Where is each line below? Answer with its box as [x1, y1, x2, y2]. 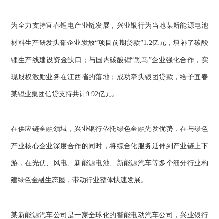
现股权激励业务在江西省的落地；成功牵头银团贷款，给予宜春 [11, 73, 208, 81]
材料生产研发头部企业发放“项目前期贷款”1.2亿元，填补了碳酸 [11, 39, 208, 47]
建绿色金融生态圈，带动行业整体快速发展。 [11, 176, 148, 184]
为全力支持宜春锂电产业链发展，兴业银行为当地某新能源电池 [11, 22, 208, 30]
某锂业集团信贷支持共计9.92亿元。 [11, 90, 119, 98]
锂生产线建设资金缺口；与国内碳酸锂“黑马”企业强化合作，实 [11, 56, 208, 64]
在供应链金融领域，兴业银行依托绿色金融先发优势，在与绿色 [11, 125, 208, 133]
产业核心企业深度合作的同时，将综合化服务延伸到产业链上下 [11, 142, 208, 150]
